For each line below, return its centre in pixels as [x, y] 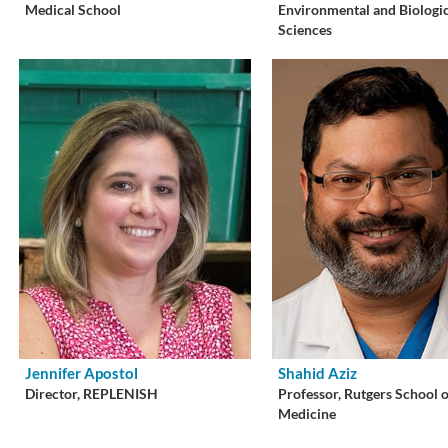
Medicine [307, 413]
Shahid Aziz [318, 372]
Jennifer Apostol [82, 372]
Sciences [305, 29]
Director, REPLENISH [92, 393]
